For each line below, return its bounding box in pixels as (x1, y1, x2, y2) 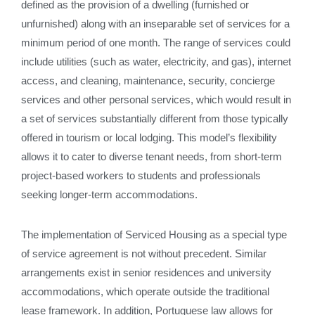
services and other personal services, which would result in (21, 94, 291, 105)
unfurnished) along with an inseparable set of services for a (21, 18, 290, 30)
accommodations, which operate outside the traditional (21, 285, 269, 297)
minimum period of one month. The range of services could (21, 37, 290, 49)
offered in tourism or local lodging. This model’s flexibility (21, 131, 277, 143)
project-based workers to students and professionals (21, 169, 261, 181)
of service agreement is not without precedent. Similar (21, 247, 266, 259)
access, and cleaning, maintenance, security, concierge (21, 75, 275, 86)
